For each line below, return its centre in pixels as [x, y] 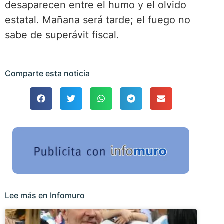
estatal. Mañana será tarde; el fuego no [98, 20]
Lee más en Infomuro [45, 195]
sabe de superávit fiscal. [62, 35]
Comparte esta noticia [47, 74]
